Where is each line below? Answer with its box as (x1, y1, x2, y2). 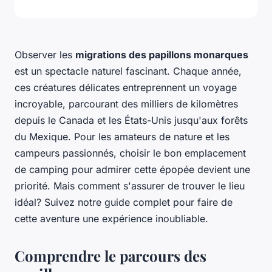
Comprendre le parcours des (15, 246, 206, 266)
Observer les (15, 49, 75, 61)
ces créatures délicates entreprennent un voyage (15, 81, 237, 94)
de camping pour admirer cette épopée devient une (15, 163, 250, 176)
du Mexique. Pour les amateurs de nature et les (15, 131, 229, 143)
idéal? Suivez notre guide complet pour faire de (15, 196, 233, 209)
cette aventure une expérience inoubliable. (15, 212, 208, 225)
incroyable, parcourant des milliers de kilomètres (15, 98, 238, 110)
